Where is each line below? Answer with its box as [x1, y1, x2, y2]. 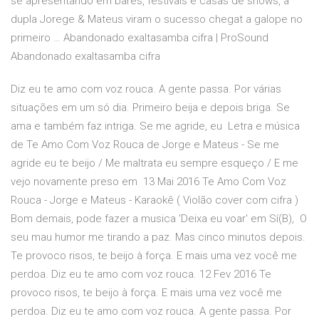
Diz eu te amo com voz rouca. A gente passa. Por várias [11, 83, 281, 96]
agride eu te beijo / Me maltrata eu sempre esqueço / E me [11, 157, 298, 170]
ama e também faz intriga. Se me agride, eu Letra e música [11, 120, 300, 133]
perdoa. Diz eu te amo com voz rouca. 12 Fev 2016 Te [11, 268, 271, 281]
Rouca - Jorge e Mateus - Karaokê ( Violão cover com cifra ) [11, 194, 298, 207]
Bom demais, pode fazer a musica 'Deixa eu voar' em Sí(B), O [11, 212, 307, 226]
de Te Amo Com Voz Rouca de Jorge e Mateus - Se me [11, 138, 279, 152]
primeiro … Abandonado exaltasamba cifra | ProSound [11, 31, 268, 45]
